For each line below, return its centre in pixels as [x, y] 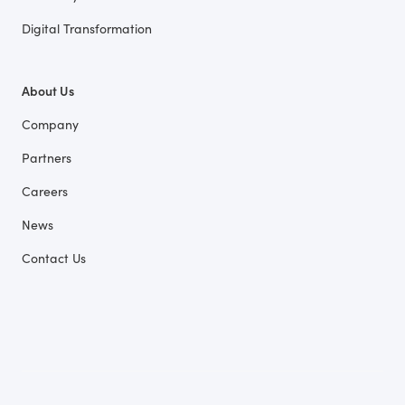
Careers [45, 191]
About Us [48, 90]
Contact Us [54, 258]
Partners [47, 157]
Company [50, 124]
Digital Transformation [87, 28]
